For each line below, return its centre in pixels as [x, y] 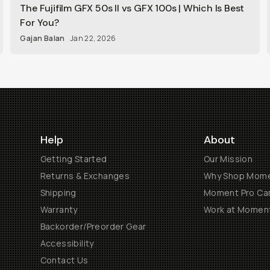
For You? [39, 23]
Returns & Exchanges [85, 176]
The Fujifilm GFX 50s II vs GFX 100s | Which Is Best [132, 8]
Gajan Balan [42, 38]
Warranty [59, 209]
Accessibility [67, 243]
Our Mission [228, 159]
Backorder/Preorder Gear [93, 226]
